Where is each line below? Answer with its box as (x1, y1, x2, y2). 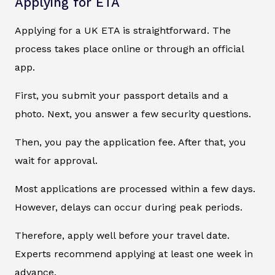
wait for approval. (15, 155, 98, 167)
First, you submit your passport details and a (15, 90, 228, 102)
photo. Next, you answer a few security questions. (15, 108, 251, 120)
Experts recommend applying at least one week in (15, 248, 253, 260)
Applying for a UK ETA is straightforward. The (15, 25, 231, 37)
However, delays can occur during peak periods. (15, 201, 242, 214)
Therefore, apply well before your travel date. (15, 230, 230, 242)
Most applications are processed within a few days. (15, 183, 255, 195)
